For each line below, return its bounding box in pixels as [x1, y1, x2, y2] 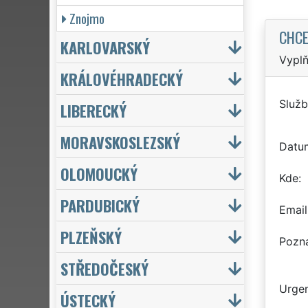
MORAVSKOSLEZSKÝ [60, 130, 180, 153]
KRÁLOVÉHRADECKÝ [60, 67, 183, 90]
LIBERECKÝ [60, 98, 126, 122]
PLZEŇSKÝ [60, 225, 122, 248]
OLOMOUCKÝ [60, 162, 137, 185]
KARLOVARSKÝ [60, 35, 150, 58]
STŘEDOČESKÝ [60, 256, 148, 280]
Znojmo [69, 8, 104, 28]
